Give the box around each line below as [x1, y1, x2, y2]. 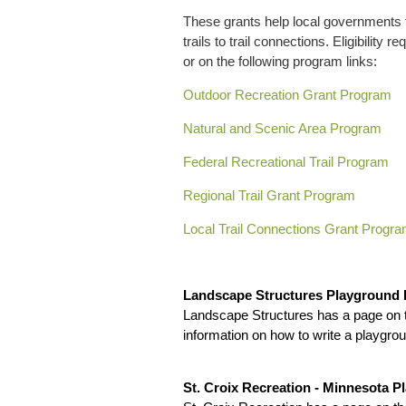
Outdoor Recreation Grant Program [183, 87, 391, 102]
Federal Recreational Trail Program [183, 154, 389, 169]
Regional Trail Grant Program [183, 188, 355, 203]
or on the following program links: [183, 53, 377, 69]
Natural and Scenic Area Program [183, 121, 382, 136]
